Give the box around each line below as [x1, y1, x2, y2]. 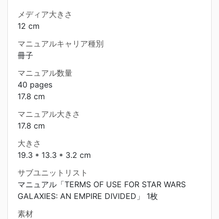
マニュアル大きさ [18, 109, 80, 119]
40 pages [18, 80, 52, 89]
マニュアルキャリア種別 [18, 39, 104, 48]
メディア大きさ [18, 9, 72, 19]
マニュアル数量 [18, 68, 72, 78]
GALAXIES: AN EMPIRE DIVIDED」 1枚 [18, 191, 158, 201]
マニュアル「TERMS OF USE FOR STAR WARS [18, 179, 186, 189]
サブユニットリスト [18, 168, 88, 177]
